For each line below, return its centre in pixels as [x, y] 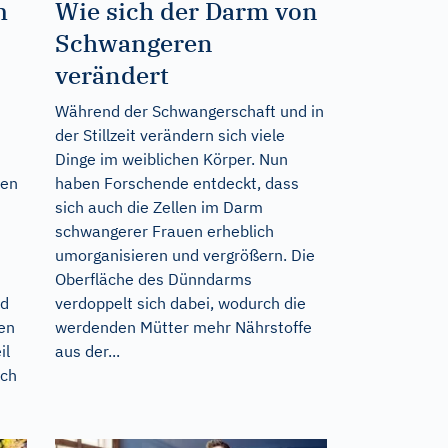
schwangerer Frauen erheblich [164, 230]
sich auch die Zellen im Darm [158, 206]
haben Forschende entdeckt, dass [176, 182]
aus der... [87, 350]
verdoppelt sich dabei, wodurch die [180, 302]
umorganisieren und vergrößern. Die [184, 254]
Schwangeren [133, 42]
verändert [111, 74]
